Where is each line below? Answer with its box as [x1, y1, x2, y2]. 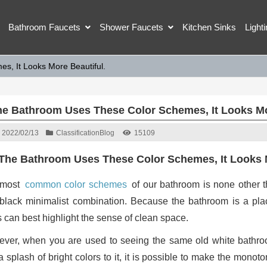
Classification [55, 129, 100, 137]
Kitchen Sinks [182, 22, 236, 32]
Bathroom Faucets [8, 22, 80, 32]
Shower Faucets [100, 22, 163, 32]
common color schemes [24, 179, 127, 190]
